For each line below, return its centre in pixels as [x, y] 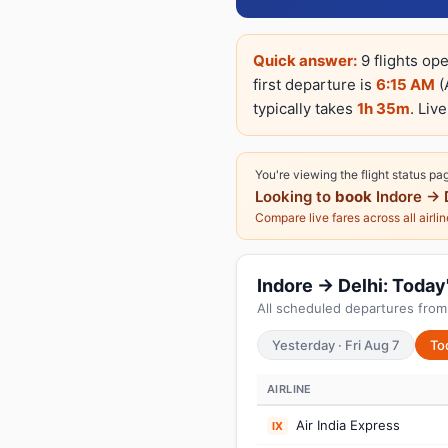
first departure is [314, 84]
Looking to [295, 196]
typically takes [305, 108]
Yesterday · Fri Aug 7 [336, 345]
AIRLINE [289, 389]
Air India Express [346, 425]
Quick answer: [305, 60]
